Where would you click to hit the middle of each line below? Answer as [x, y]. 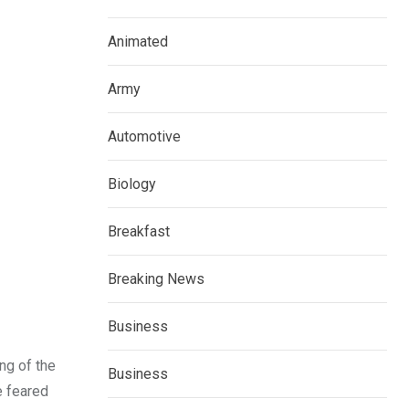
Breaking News [156, 279]
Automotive [144, 137]
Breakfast [139, 232]
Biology [132, 184]
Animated [138, 42]
